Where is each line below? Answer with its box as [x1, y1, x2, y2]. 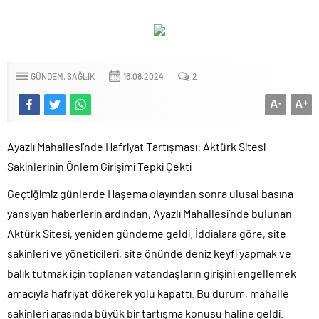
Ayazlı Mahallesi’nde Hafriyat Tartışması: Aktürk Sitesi [7, 139, 266, 153]
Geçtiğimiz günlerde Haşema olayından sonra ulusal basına [7, 186, 293, 200]
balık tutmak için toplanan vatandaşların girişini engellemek [7, 266, 296, 280]
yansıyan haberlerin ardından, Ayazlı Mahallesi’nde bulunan [7, 206, 292, 220]
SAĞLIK [67, 70, 95, 81]
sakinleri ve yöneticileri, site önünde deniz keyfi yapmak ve [7, 246, 291, 260]
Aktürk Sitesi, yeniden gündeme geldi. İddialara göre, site [7, 226, 286, 240]
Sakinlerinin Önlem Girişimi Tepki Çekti [7, 159, 192, 173]
